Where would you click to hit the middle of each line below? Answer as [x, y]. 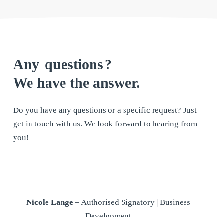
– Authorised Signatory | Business [132, 202]
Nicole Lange [50, 202]
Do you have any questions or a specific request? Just [105, 110]
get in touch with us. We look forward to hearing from [105, 124]
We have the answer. [76, 82]
